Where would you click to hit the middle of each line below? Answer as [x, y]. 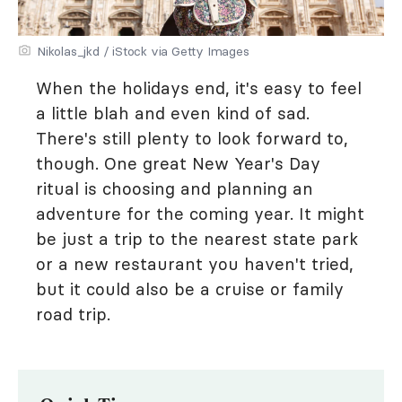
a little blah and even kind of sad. [173, 113]
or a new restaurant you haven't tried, [195, 264]
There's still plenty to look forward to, [192, 138]
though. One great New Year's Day [178, 163]
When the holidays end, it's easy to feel [199, 88]
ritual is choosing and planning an [175, 188]
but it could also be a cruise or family [190, 289]
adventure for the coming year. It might [200, 214]
